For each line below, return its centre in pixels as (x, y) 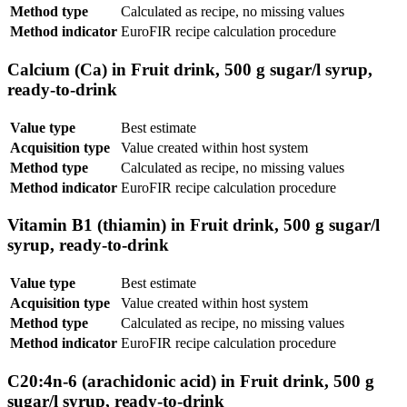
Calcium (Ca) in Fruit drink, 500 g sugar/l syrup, (190, 69)
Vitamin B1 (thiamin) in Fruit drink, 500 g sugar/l (194, 225)
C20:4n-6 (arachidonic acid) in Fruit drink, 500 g (191, 381)
